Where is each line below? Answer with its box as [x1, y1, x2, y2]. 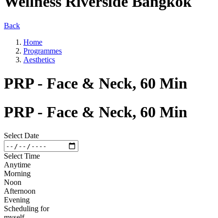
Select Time [4, 152, 40, 161]
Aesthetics [23, 55, 55, 64]
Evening [4, 196, 30, 204]
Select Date [4, 131, 39, 140]
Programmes [23, 46, 62, 55]
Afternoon [4, 187, 36, 196]
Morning [4, 169, 31, 178]
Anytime [4, 161, 31, 169]
